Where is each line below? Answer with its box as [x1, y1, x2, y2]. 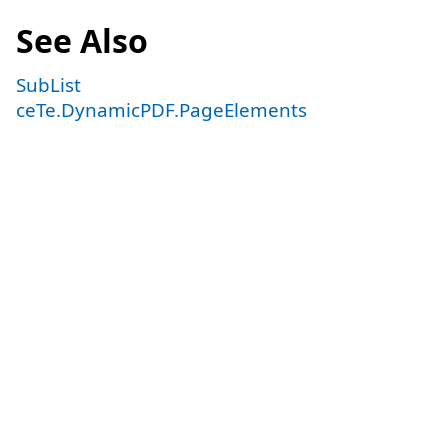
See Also [16, 18, 148, 62]
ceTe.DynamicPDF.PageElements [16, 96, 307, 123]
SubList [16, 71, 81, 98]
